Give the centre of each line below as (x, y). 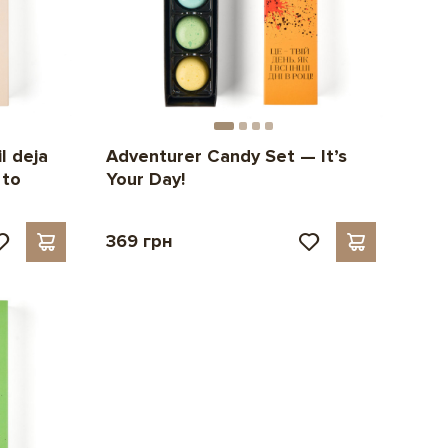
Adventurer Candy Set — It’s (226, 155)
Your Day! (145, 178)
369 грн (139, 240)
